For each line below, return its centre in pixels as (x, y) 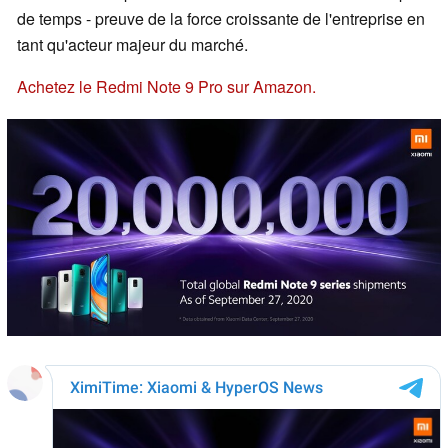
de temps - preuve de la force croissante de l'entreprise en (221, 19)
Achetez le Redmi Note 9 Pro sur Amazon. (166, 87)
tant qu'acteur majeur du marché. (132, 45)
